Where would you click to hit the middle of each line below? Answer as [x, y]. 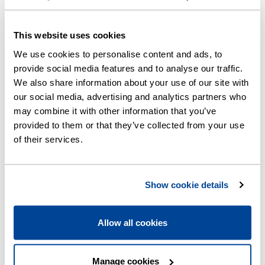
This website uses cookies [70, 35]
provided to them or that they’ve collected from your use [129, 125]
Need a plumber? [68, 236]
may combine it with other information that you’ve [115, 110]
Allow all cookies [132, 222]
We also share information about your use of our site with [131, 82]
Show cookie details [187, 185]
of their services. [48, 139]
